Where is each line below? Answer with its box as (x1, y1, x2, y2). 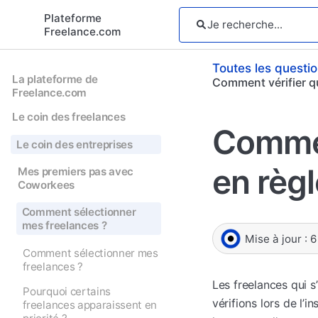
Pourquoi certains (23, 284, 111, 298)
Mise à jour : (244, 231, 310, 246)
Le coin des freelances (12, 110, 126, 124)
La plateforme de (12, 72, 99, 86)
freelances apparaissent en (23, 297, 158, 312)
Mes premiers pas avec (17, 164, 134, 178)
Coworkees (17, 177, 75, 192)
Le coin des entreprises (16, 137, 133, 151)
